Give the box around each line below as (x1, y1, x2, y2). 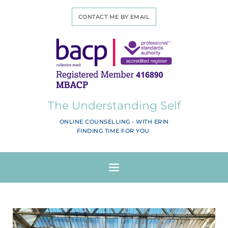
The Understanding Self (47, 99, 181, 113)
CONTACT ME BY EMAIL (78, 13, 150, 20)
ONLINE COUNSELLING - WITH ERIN (59, 118, 169, 126)
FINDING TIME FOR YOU (76, 127, 152, 135)
